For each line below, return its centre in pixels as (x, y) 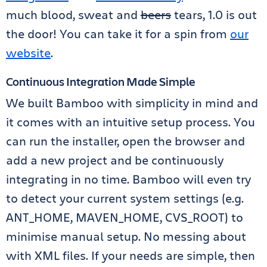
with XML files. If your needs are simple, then (131, 255)
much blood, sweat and (73, 15)
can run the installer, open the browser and (125, 141)
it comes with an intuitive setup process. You (131, 122)
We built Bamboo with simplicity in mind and (132, 103)
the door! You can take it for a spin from (118, 34)
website (28, 53)
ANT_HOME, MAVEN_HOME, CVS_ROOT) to (125, 217)
